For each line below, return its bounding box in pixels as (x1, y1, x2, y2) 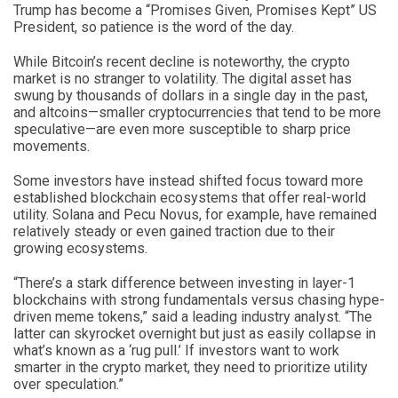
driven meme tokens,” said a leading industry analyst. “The (13, 307, 372, 325)
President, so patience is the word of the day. (13, 18, 294, 36)
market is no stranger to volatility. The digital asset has (13, 69, 352, 87)
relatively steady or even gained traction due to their (13, 222, 335, 240)
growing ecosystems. (13, 239, 147, 257)
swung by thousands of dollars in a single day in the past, (13, 86, 368, 104)
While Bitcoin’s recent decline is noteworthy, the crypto (13, 52, 350, 70)
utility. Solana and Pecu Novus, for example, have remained (13, 205, 377, 223)
